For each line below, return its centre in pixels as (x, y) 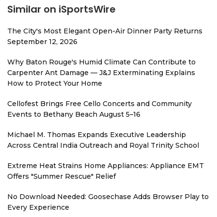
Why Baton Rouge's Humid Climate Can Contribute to (101, 62)
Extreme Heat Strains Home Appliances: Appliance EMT (106, 165)
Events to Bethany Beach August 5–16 (74, 114)
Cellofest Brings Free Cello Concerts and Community (100, 103)
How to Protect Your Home (55, 83)
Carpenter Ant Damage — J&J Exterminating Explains (101, 72)
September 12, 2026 (42, 41)
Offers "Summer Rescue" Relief (62, 176)
